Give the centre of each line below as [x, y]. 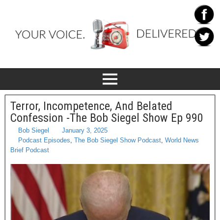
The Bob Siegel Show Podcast [118, 140]
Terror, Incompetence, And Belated [91, 106]
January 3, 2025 [85, 130]
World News [182, 140]
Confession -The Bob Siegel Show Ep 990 [107, 118]
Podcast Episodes [44, 140]
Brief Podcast [30, 150]
